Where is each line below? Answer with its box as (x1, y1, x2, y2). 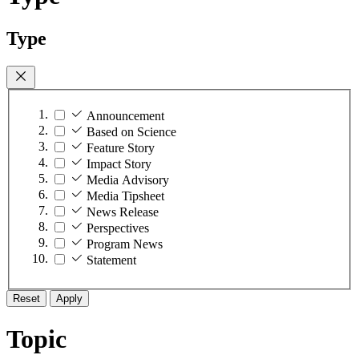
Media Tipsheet (87, 189, 164, 204)
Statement (87, 253, 136, 268)
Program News (87, 237, 163, 252)
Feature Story (87, 141, 155, 155)
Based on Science (87, 125, 176, 139)
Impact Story (87, 157, 151, 171)
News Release (87, 205, 159, 220)
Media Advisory (87, 173, 169, 188)
